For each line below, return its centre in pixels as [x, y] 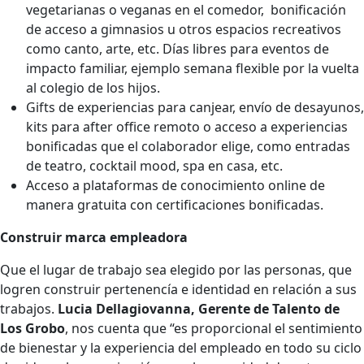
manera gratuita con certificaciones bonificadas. [175, 204]
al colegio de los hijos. [93, 87]
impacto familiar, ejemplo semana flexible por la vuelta [193, 68]
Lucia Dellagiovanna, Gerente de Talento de [199, 308]
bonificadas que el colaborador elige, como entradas [188, 146]
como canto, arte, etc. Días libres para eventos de [178, 48]
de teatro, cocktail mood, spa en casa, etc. [158, 165]
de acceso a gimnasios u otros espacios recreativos [184, 29]
